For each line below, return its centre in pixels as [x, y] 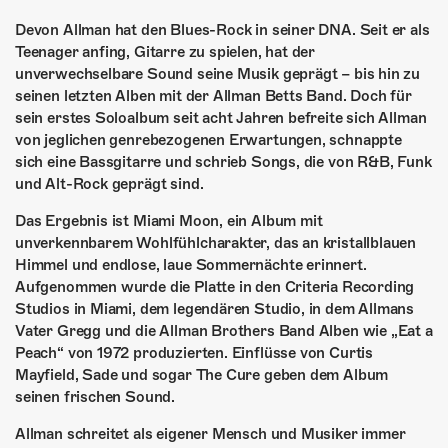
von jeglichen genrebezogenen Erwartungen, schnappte [208, 140]
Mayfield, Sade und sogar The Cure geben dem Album [202, 375]
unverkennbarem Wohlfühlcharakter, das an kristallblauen [216, 243]
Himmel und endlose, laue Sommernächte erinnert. [191, 265]
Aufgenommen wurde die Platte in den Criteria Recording [215, 287]
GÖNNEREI [131, 48]
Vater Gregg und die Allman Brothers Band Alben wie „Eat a [224, 331]
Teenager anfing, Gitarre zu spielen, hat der [165, 52]
